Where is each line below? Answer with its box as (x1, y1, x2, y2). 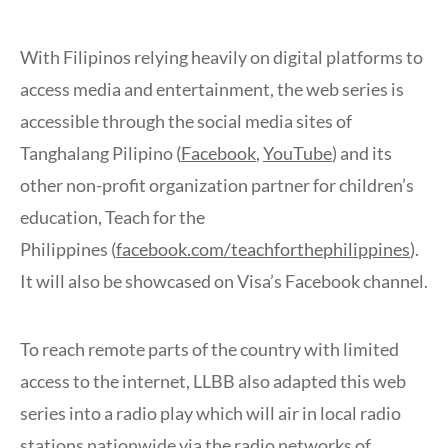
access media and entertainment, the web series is (20, 78, 404, 101)
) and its (332, 142, 392, 165)
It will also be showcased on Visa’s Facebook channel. (20, 270, 428, 293)
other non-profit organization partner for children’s (20, 174, 414, 197)
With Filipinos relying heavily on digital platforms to (20, 46, 423, 69)
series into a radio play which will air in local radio (20, 402, 401, 425)
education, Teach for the (20, 206, 205, 229)
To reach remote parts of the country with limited (20, 338, 399, 361)
